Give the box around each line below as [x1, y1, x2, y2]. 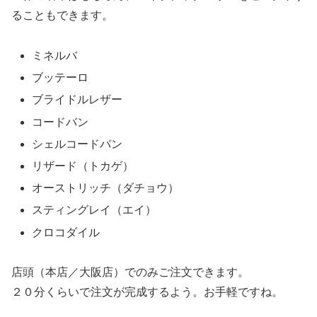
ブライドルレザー [32, 93, 123, 106]
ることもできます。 [11, 9, 113, 22]
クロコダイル [32, 226, 100, 238]
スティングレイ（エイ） [32, 204, 157, 217]
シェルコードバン [32, 137, 123, 150]
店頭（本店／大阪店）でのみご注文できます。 [11, 266, 249, 279]
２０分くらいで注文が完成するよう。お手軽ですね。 [11, 286, 283, 299]
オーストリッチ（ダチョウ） [32, 182, 180, 195]
